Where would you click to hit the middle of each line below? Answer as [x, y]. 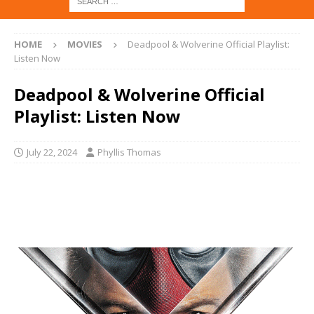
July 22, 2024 [52, 152]
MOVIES [85, 45]
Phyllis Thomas [129, 152]
